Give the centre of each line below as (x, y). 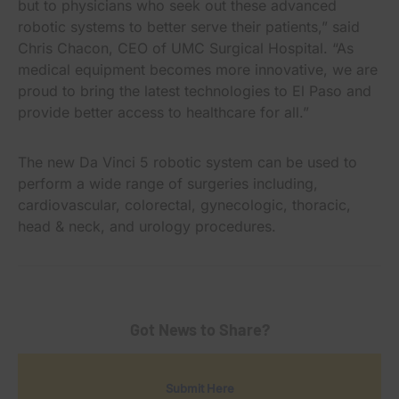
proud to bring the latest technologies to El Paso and (195, 90)
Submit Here (199, 389)
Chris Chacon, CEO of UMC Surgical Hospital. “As (186, 48)
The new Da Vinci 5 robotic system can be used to (187, 162)
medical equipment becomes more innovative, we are (198, 69)
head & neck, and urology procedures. (149, 226)
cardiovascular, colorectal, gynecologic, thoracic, (184, 204)
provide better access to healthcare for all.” (163, 112)
